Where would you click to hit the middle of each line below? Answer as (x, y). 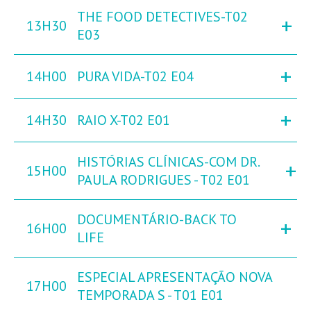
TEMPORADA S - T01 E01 (150, 295)
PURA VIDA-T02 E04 (135, 77)
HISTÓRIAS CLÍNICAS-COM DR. (168, 162)
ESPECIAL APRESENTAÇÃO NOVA (175, 277)
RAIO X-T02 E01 (124, 120)
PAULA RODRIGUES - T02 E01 (163, 180)
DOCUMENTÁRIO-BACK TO (157, 220)
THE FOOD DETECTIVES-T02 (162, 17)
